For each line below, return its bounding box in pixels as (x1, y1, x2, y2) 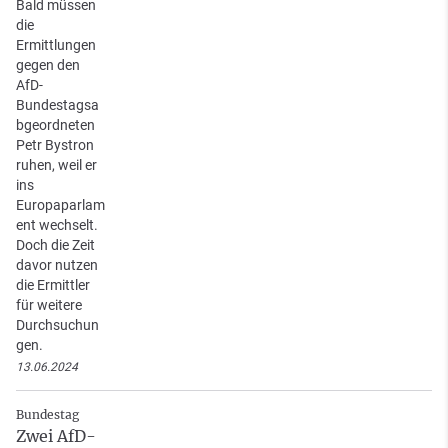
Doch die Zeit (16, 236, 95, 253)
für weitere (16, 296, 82, 313)
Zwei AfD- (16, 425, 96, 446)
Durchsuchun (16, 316, 99, 333)
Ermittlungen (16, 36, 96, 53)
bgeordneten (16, 116, 95, 133)
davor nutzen (16, 256, 98, 273)
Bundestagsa (16, 96, 99, 113)
